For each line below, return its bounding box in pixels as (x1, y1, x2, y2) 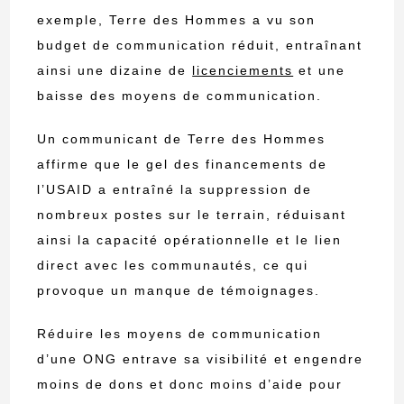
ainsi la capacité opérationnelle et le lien (37, 233, 343, 248)
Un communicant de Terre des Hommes (37, 132, 326, 147)
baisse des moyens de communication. (37, 88, 323, 104)
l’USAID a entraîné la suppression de (37, 182, 313, 197)
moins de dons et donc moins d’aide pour (37, 377, 344, 392)
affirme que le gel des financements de (37, 157, 328, 172)
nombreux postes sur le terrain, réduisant (37, 207, 347, 223)
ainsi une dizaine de (37, 63, 193, 78)
